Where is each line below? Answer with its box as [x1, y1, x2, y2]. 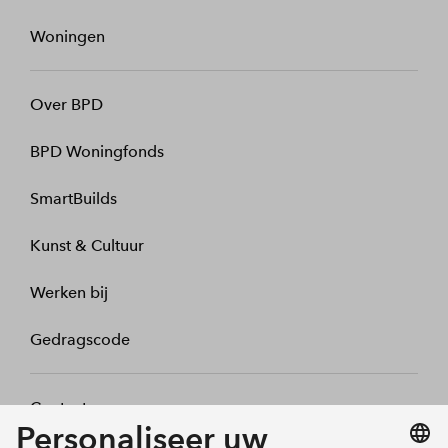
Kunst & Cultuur [30, 236, 144, 256]
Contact [30, 398, 87, 418]
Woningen [30, 27, 105, 47]
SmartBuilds [30, 189, 117, 209]
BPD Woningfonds [30, 142, 164, 162]
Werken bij [30, 283, 108, 303]
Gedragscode [30, 330, 130, 350]
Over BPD [30, 95, 103, 115]
